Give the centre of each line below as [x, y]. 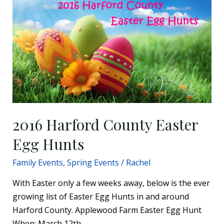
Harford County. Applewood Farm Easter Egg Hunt [107, 210]
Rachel [138, 163]
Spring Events [93, 163]
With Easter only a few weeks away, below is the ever [111, 183]
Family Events [37, 163]
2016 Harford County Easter [105, 125]
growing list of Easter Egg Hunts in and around [100, 197]
